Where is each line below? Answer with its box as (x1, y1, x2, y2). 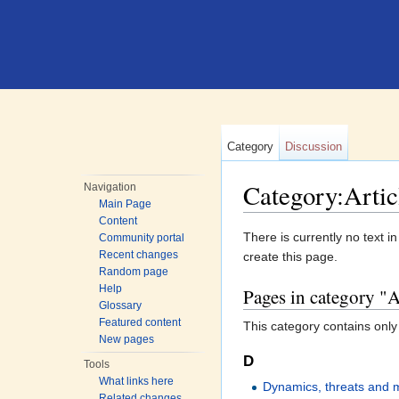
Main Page (99, 198, 152, 210)
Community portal (99, 232, 185, 244)
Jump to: (243, 212, 296, 227)
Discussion (285, 140, 343, 153)
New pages (99, 333, 155, 346)
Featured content (99, 316, 182, 329)
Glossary (99, 299, 142, 312)
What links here (99, 375, 175, 387)
